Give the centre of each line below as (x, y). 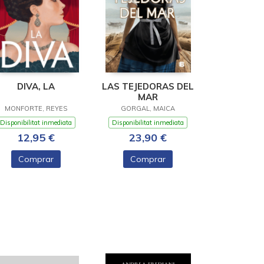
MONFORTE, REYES (36, 108)
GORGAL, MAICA (148, 108)
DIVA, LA (36, 86)
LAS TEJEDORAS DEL (148, 86)
